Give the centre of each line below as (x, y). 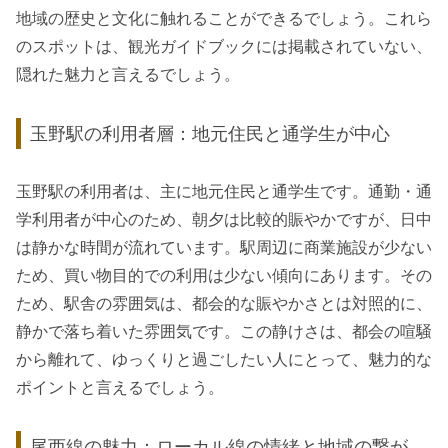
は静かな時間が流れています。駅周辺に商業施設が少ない (224, 248)
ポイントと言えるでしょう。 (120, 388)
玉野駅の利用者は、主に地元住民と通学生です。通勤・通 (224, 192)
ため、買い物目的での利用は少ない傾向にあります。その (224, 276)
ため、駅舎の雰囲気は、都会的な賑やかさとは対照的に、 (224, 304)
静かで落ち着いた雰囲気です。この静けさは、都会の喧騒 (224, 332)
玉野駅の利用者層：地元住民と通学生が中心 (210, 133)
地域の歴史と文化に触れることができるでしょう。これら (224, 19)
